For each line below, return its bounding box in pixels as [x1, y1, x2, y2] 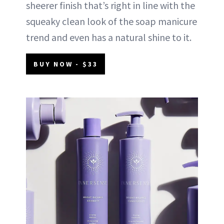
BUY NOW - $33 [33, 59, 98, 68]
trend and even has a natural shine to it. [26, 30, 191, 43]
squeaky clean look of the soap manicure [26, 14, 197, 27]
